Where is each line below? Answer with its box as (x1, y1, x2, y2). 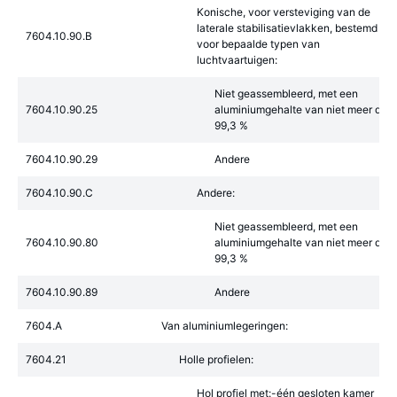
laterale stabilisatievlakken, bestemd (197, 21, 378, 35)
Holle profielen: (179, 353, 253, 366)
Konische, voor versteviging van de (197, 5, 370, 19)
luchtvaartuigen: (197, 53, 277, 66)
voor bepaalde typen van (197, 37, 320, 51)
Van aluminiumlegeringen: (161, 319, 288, 332)
